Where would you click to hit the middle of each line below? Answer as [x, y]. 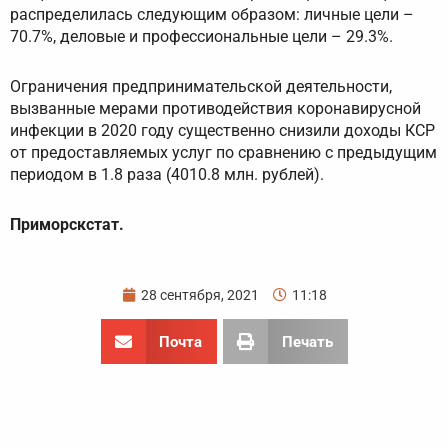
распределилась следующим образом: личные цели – [212, 15]
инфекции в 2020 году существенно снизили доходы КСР [222, 131]
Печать [307, 341]
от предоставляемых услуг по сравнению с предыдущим [223, 153]
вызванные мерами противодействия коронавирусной [215, 109]
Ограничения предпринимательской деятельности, [201, 87]
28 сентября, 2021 [199, 295]
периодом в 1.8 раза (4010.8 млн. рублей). [167, 175]
